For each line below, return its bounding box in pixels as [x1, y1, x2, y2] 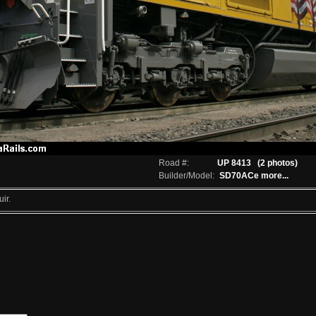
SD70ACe [217, 171, 259, 181]
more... [261, 171, 288, 181]
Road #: [159, 158, 189, 168]
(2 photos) [257, 158, 298, 168]
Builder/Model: [159, 171, 214, 181]
